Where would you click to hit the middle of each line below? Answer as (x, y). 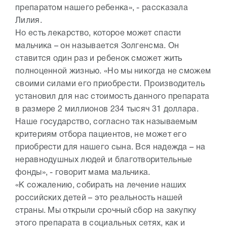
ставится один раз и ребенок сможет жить (99, 59)
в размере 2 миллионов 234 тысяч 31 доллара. (107, 110)
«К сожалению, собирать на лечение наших (101, 186)
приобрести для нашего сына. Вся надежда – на (110, 148)
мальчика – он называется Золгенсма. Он (97, 46)
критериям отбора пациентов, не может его (101, 135)
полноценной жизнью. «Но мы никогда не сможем (113, 72)
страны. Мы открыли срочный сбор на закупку (106, 211)
